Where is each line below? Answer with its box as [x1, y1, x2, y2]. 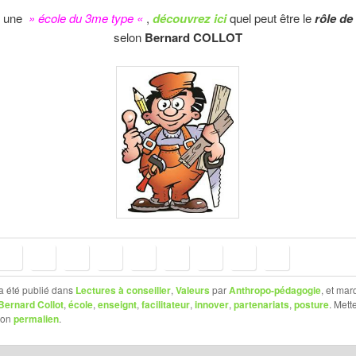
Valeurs [175, 282, 210, 297]
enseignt [97, 296, 137, 311]
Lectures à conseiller [75, 282, 171, 297]
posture [293, 296, 329, 311]
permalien [13, 311, 59, 326]
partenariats [233, 296, 289, 311]
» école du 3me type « [25, 9, 146, 26]
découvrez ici [149, 9, 226, 27]
